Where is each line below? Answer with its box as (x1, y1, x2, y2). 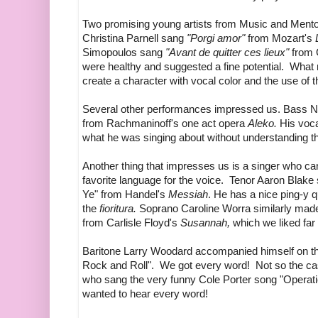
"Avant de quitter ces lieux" (165, 47, 289, 59)
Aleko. (248, 118, 277, 130)
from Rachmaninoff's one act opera (82, 118, 248, 130)
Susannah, (177, 217, 233, 229)
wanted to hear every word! (82, 288, 208, 300)
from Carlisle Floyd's (82, 217, 177, 229)
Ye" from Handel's (82, 189, 168, 201)
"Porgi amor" (187, 33, 245, 45)
